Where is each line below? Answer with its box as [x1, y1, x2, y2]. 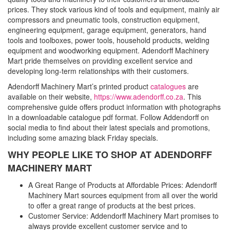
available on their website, [8, 91, 94, 102]
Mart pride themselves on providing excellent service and [8, 55, 193, 66]
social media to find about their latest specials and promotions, [8, 122, 210, 132]
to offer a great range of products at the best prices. [28, 200, 196, 210]
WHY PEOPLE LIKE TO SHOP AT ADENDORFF [8, 148, 212, 161]
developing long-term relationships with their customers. [8, 66, 189, 76]
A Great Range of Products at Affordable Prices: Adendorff [28, 180, 217, 190]
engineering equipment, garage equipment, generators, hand [8, 25, 206, 35]
